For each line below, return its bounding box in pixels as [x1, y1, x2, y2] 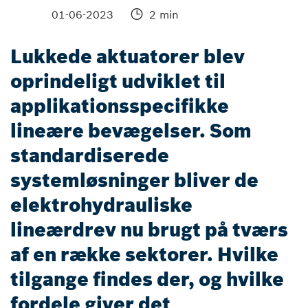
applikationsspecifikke [10, 94, 229, 118]
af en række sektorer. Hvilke [10, 243, 278, 267]
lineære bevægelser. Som [10, 119, 252, 143]
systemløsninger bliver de [10, 168, 258, 192]
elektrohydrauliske [10, 193, 192, 217]
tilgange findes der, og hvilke [10, 267, 284, 291]
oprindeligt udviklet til [10, 69, 225, 93]
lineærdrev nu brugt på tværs [10, 218, 288, 242]
